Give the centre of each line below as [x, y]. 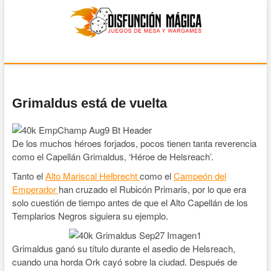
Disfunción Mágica [153, 60]
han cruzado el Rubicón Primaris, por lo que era [152, 189]
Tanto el [28, 175]
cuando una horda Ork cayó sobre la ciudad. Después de [124, 261]
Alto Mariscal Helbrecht [92, 175]
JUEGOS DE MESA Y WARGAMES [129, 53]
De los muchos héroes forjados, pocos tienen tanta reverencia [134, 143]
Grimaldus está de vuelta [89, 103]
